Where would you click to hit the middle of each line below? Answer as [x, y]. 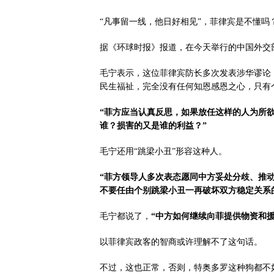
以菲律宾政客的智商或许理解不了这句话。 [181, 242]
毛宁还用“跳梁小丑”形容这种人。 [163, 151]
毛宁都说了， [125, 216]
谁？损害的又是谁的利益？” [153, 126]
